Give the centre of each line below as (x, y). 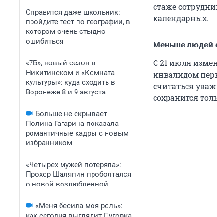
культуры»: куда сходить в (70, 82)
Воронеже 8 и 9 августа (66, 92)
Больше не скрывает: (72, 114)
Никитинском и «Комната (70, 73)
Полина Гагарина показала (72, 124)
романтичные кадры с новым (77, 133)
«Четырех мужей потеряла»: (73, 165)
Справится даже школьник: (73, 12)
